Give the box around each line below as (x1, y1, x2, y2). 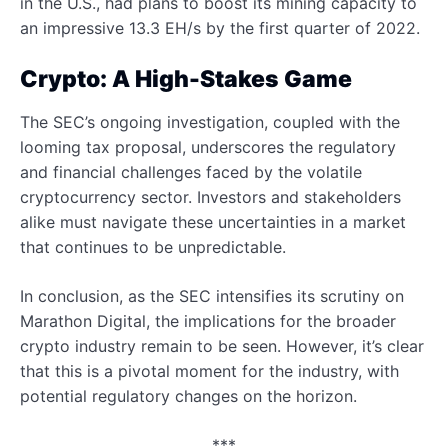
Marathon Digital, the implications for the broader (20, 310, 396, 331)
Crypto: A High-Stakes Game (20, 64, 352, 93)
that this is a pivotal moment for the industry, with (20, 360, 399, 381)
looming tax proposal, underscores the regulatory (20, 136, 396, 157)
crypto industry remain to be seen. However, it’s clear (20, 335, 424, 356)
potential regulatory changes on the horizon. (20, 385, 357, 406)
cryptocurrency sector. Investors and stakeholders (20, 186, 401, 207)
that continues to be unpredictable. (20, 236, 286, 257)
